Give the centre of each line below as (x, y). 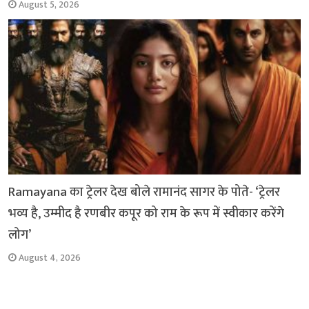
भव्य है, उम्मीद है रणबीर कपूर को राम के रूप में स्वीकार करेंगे (147, 214)
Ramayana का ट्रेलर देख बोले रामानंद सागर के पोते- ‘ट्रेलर (144, 192)
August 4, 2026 (50, 258)
